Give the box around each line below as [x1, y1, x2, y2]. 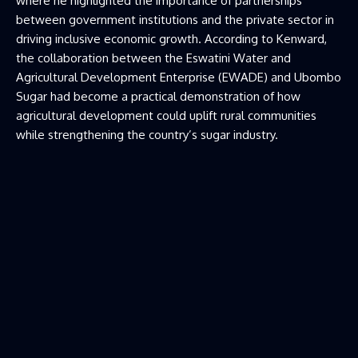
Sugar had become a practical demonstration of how [16, 88, 300, 104]
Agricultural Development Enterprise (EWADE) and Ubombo [16, 69, 341, 85]
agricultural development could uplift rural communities [16, 107, 316, 123]
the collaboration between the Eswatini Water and [16, 50, 291, 66]
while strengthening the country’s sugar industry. [16, 126, 278, 142]
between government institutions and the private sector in [16, 11, 334, 27]
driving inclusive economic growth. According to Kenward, [16, 30, 327, 46]
